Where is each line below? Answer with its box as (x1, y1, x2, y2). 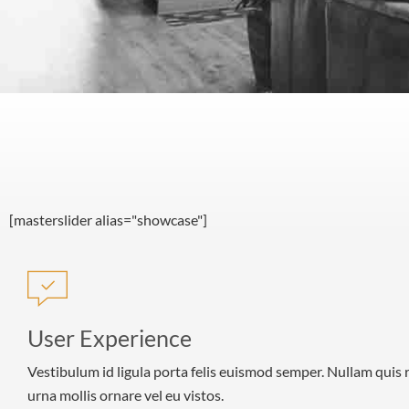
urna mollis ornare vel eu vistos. (27, 386, 224, 404)
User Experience (27, 324, 192, 351)
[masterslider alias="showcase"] (9, 211, 207, 228)
